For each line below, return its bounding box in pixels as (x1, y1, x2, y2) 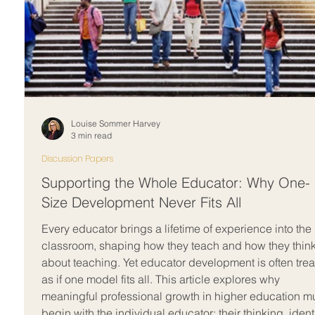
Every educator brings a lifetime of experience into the (41, 221, 311, 236)
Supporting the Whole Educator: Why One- (41, 174, 310, 191)
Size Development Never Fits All (41, 193, 241, 211)
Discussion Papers (41, 153, 113, 165)
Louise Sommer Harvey (71, 118, 160, 129)
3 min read (71, 130, 112, 141)
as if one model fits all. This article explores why (41, 272, 280, 286)
